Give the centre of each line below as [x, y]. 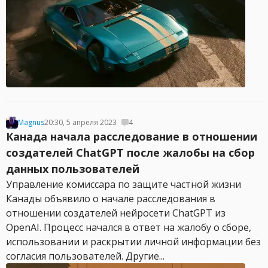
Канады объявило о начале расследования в [111, 199]
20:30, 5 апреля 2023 [80, 122]
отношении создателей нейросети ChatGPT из [116, 213]
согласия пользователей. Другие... [85, 256]
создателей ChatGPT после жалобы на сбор [130, 153]
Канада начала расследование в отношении [132, 136]
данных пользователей [73, 169]
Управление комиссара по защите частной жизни [124, 184]
